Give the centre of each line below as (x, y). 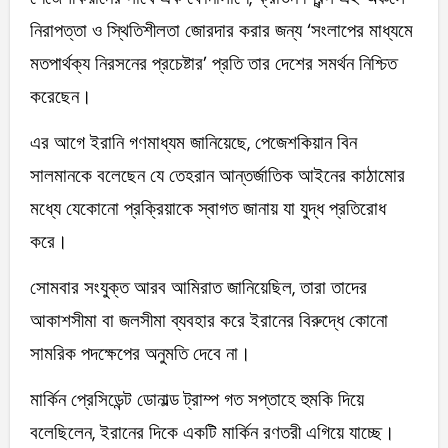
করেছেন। (60, 97)
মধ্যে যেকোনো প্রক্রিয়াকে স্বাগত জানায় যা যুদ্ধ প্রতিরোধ (207, 209)
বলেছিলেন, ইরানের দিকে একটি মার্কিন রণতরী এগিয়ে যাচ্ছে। (212, 433)
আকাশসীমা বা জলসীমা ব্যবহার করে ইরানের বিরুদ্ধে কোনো (208, 321)
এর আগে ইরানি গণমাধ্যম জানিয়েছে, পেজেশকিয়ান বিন (193, 143)
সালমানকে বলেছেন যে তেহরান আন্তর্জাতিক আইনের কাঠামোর (217, 176)
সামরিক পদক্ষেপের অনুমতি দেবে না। (140, 354)
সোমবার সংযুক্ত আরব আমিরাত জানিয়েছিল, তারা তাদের (198, 288)
